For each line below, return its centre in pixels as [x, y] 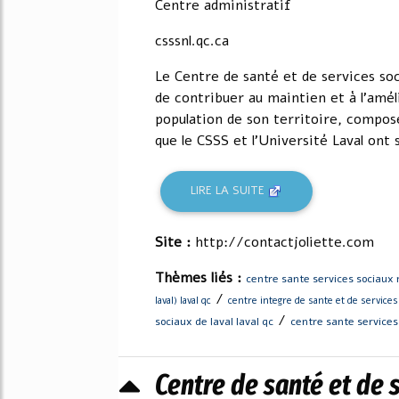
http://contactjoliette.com [285, 242]
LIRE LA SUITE [230, 191]
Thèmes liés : [200, 277]
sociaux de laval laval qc [214, 321]
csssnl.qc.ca [192, 41]
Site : [175, 242]
